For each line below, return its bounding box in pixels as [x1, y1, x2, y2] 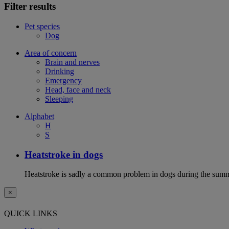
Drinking [45, 66, 74, 76]
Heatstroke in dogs [25, 149, 103, 160]
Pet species [25, 21, 60, 31]
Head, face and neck [45, 85, 111, 94]
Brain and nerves [45, 57, 100, 66]
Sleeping [45, 94, 73, 103]
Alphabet [25, 111, 54, 121]
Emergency [45, 76, 82, 85]
